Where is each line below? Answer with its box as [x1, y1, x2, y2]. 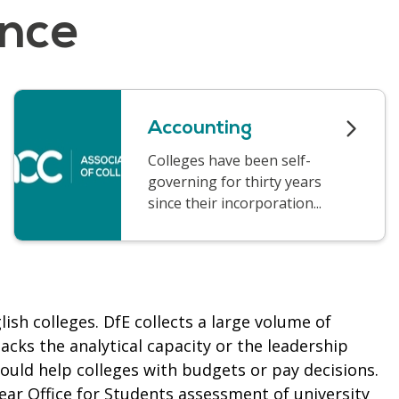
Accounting [148, 118, 252, 139]
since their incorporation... [148, 192, 322, 213]
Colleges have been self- [148, 150, 311, 170]
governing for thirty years [148, 171, 322, 191]
